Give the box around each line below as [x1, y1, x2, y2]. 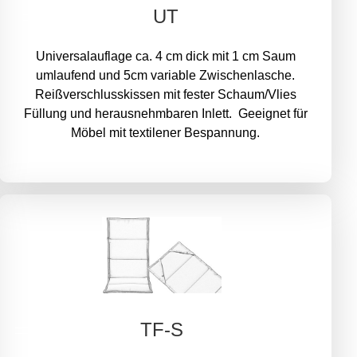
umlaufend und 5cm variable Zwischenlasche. [36, 69, 296, 83]
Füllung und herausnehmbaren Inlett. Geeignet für [23, 107, 308, 121]
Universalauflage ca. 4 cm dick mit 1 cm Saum [35, 49, 296, 64]
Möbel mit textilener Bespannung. [71, 126, 261, 140]
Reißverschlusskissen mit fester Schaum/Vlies [34, 88, 296, 102]
